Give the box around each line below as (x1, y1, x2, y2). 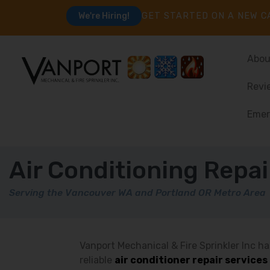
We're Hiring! (78, 11, 130, 21)
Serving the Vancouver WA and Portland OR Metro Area (9, 187, 266, 198)
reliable (80, 254, 115, 266)
